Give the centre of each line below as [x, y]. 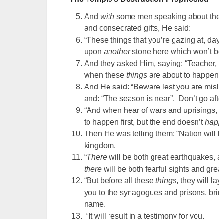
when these [105, 75]
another [117, 52]
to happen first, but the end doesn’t [145, 122]
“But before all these [120, 181]
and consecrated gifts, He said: [138, 28]
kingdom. [100, 146]
